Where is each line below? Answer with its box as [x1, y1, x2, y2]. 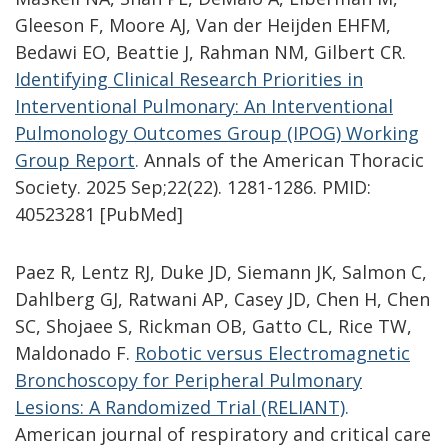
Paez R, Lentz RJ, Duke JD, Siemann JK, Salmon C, [15, 260, 427, 285]
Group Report [15, 148, 135, 173]
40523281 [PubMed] [15, 202, 183, 227]
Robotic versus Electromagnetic [135, 341, 410, 366]
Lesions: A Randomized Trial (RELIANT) [15, 395, 345, 420]
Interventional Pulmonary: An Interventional [15, 94, 393, 119]
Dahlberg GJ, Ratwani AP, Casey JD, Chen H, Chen [15, 287, 430, 312]
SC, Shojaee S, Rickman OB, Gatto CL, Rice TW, [15, 314, 412, 339]
